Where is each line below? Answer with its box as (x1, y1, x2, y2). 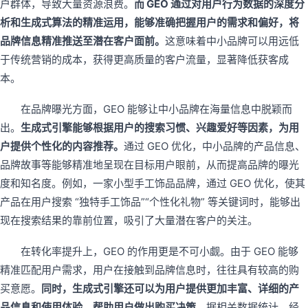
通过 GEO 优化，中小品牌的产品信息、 (124, 139, 305, 153)
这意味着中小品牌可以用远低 (165, 34, 299, 47)
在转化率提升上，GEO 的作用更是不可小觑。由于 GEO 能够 (21, 244, 298, 258)
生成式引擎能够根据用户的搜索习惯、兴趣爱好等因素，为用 (21, 120, 299, 134)
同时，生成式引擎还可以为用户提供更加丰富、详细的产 (41, 281, 299, 295)
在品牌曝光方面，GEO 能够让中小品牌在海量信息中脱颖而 (21, 102, 292, 115)
